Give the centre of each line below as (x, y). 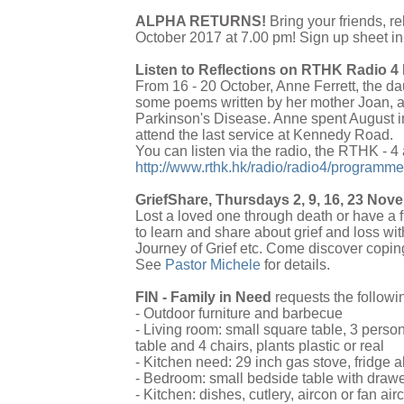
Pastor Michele (213, 265)
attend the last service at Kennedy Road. (264, 135)
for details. (295, 265)
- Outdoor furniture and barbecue (239, 314)
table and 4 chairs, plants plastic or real (260, 346)
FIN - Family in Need (203, 298)
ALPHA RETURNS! (202, 22)
